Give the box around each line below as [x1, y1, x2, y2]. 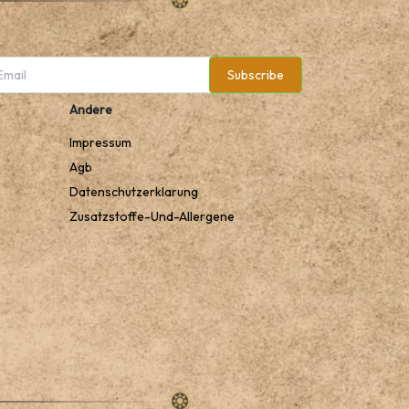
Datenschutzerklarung [69, 184, 198, 200]
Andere [69, 101, 112, 118]
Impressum [69, 134, 131, 151]
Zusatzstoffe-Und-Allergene [69, 208, 235, 225]
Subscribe [227, 67, 284, 83]
